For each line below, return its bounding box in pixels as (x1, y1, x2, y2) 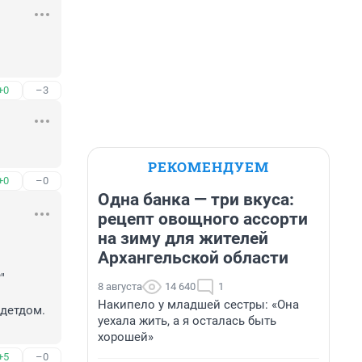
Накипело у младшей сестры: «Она (98, 297, 299, 312)
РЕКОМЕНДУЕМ (148, 158, 269, 176)
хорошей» (98, 330, 154, 344)
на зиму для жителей (98, 229, 268, 248)
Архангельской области (98, 248, 288, 267)
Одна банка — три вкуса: (98, 190, 294, 209)
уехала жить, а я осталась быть (98, 314, 276, 328)
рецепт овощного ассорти (98, 209, 308, 229)
